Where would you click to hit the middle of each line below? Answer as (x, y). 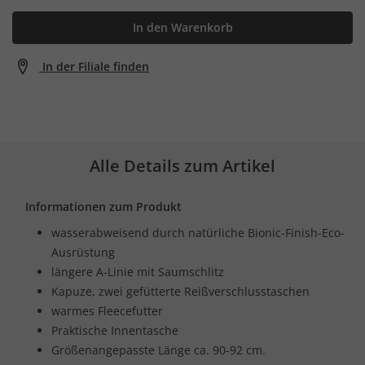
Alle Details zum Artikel (182, 165)
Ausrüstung (83, 252)
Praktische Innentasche (115, 330)
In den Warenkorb (182, 27)
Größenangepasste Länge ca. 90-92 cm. (158, 350)
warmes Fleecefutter (107, 310)
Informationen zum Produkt (103, 206)
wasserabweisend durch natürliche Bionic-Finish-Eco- (198, 232)
